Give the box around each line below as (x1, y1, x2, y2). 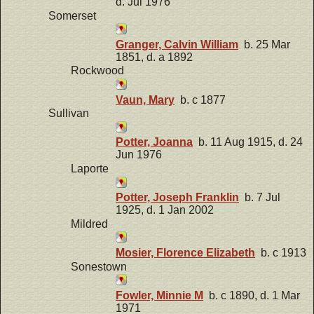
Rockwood (71, 64, 124, 77)
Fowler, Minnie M (116, 289, 203, 301)
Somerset (48, 9, 96, 22)
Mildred (71, 217, 108, 230)
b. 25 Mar (238, 38, 290, 50)
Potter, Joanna (116, 136, 193, 149)
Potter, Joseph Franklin (116, 191, 239, 204)
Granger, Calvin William (116, 38, 238, 50)
